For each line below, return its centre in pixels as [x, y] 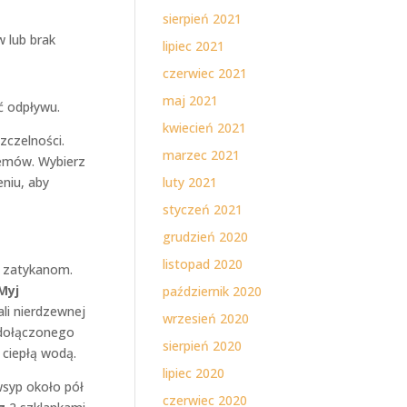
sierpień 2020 [203, 346]
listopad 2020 [203, 264]
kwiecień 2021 [205, 128]
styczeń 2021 [203, 209]
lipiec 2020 [194, 373]
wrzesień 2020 [206, 318]
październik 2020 [213, 291]
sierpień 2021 [203, 19]
